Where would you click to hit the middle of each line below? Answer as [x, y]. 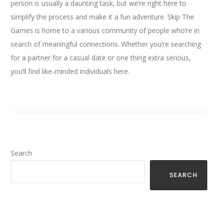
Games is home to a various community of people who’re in [105, 30]
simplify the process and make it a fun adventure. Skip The [103, 17]
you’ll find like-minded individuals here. [70, 71]
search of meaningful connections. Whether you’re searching [106, 44]
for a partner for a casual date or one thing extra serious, [101, 57]
